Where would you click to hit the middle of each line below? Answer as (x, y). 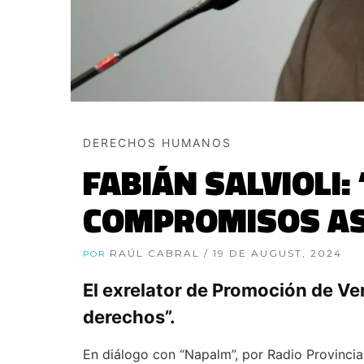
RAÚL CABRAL (157, 253)
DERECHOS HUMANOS (157, 143)
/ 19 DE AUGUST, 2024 (273, 253)
